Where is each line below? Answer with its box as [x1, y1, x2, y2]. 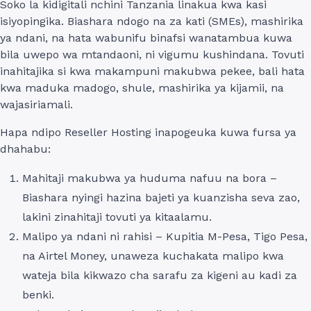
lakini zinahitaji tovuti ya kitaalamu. [22, 210, 212, 224]
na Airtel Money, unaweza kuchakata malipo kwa [22, 249, 284, 262]
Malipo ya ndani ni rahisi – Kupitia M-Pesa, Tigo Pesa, [22, 229, 308, 243]
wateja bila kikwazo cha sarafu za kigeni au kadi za [22, 268, 297, 282]
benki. [22, 287, 54, 301]
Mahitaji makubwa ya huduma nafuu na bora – [22, 171, 277, 185]
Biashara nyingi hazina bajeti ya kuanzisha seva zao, [22, 190, 300, 204]
